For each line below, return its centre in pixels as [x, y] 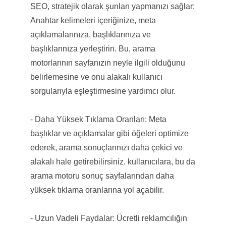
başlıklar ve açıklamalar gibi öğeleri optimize [109, 133]
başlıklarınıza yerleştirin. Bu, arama [93, 48]
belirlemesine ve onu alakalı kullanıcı [96, 77]
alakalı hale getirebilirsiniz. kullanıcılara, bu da [112, 161]
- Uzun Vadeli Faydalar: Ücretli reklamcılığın [108, 218]
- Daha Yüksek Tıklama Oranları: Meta [98, 119]
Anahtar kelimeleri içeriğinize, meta [93, 20]
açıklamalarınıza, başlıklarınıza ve [90, 34]
